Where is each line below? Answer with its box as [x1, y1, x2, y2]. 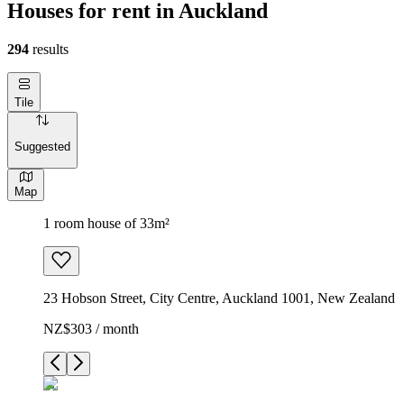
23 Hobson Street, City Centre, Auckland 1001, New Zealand [43, 289, 395, 306]
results [29, 41, 69, 57]
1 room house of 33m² [43, 215, 170, 231]
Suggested [14, 140, 70, 154]
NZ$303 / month [43, 320, 139, 336]
